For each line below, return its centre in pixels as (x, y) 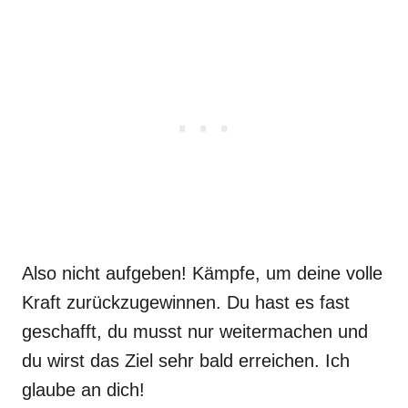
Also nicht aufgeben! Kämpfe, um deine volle (202, 273)
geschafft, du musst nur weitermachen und (195, 331)
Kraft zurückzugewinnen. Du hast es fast (186, 302)
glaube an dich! (83, 390)
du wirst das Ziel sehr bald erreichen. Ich (186, 361)
